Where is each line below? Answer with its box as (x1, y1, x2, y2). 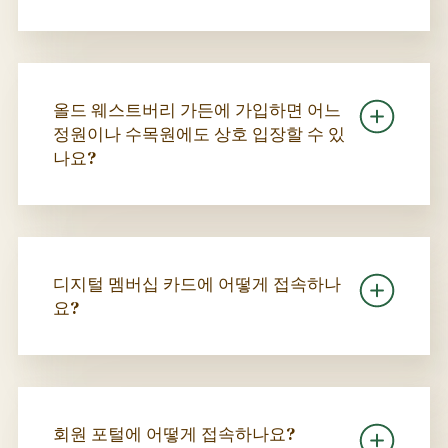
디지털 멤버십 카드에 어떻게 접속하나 (52, 271, 341, 296)
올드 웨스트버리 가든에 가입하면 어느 (52, 97, 341, 122)
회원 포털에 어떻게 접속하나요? (52, 421, 295, 446)
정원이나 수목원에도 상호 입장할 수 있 (52, 121, 345, 146)
